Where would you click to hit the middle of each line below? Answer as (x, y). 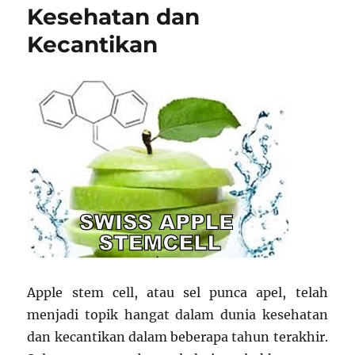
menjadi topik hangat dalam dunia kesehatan (177, 314)
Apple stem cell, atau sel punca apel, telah (177, 292)
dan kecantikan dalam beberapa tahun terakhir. (177, 336)
